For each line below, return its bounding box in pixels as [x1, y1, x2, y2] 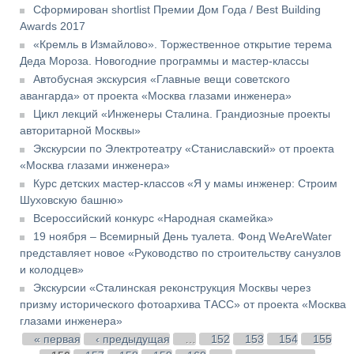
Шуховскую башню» [20, 194, 123, 207]
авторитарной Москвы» [20, 124, 141, 137]
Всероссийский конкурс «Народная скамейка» [33, 212, 273, 225]
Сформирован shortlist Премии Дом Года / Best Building [33, 3, 321, 17]
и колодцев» [20, 263, 84, 277]
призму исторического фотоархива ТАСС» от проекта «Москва [20, 298, 346, 311]
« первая [34, 333, 81, 346]
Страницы [8, 331, 74, 348]
